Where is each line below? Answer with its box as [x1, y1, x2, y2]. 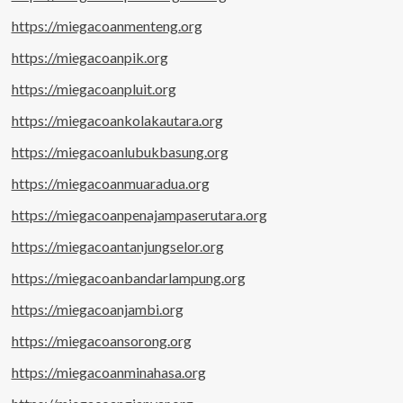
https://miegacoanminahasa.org [11, 363, 206, 381]
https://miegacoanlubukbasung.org [11, 142, 228, 160]
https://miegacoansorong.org [11, 331, 192, 349]
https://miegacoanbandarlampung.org [11, 268, 246, 286]
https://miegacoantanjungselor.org [11, 237, 224, 255]
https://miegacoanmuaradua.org [11, 174, 210, 192]
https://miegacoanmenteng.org [11, 16, 202, 34]
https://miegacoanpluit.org [11, 79, 176, 97]
